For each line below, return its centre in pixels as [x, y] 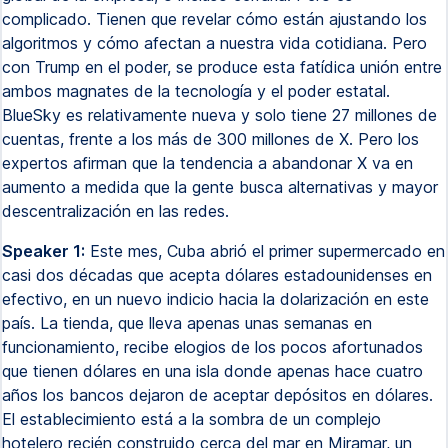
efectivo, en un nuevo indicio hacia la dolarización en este [215, 299]
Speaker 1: [43, 251]
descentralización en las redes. [115, 211]
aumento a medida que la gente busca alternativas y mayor [220, 187]
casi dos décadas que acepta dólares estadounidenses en [217, 275]
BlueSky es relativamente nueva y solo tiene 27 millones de [219, 115]
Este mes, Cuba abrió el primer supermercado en [265, 251]
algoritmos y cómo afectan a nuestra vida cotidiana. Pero [214, 43]
